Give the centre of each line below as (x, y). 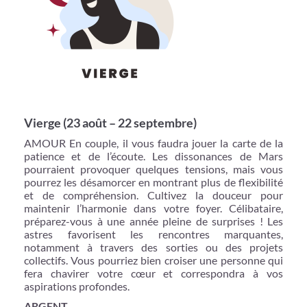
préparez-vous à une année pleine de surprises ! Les (153, 221)
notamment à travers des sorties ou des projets (153, 247)
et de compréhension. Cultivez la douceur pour (153, 195)
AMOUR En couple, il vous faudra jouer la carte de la (153, 143)
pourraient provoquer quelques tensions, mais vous (153, 169)
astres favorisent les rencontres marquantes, (153, 234)
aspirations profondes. (77, 286)
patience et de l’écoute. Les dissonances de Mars (153, 156)
